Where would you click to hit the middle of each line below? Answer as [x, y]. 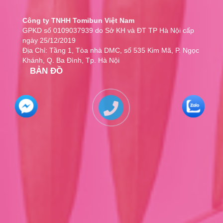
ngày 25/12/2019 [49, 41]
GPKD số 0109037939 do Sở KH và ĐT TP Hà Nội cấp [108, 31]
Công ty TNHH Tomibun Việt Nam [78, 21]
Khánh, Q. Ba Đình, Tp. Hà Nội [71, 60]
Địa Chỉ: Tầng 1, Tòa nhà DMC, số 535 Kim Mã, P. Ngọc [111, 51]
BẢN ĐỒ [46, 71]
